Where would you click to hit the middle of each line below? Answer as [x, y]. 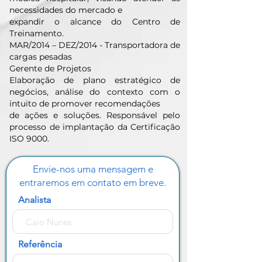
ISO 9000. [29, 139]
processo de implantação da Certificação [95, 127]
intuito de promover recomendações [85, 104]
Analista [35, 200]
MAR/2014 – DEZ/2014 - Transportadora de [95, 45]
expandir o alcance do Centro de [95, 22]
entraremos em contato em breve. [93, 182]
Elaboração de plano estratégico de [95, 80]
